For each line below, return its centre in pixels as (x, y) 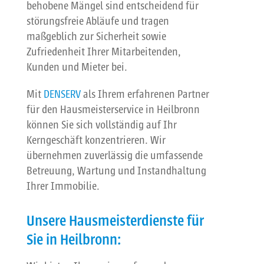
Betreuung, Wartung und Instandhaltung (116, 171)
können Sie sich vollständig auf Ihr (101, 125)
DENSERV (62, 95)
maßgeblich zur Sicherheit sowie (96, 37)
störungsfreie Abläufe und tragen (98, 22)
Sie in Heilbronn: (73, 240)
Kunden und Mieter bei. (77, 67)
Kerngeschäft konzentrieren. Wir (96, 141)
